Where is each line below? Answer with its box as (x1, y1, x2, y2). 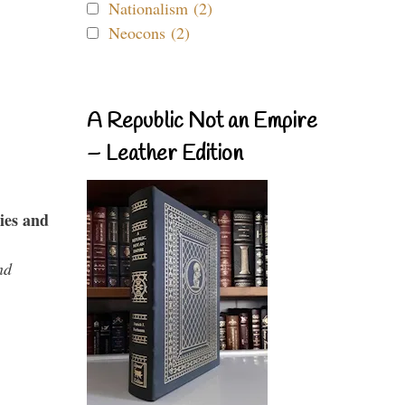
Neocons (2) (108, 22, 190, 43)
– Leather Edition (87, 140, 243, 169)
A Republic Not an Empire (87, 108, 317, 137)
